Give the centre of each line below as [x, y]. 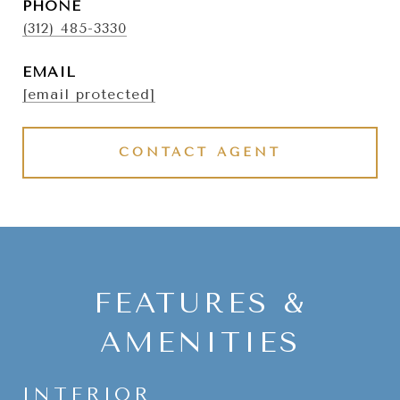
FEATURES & [200, 303]
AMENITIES [200, 342]
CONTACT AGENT [200, 152]
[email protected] [89, 94]
